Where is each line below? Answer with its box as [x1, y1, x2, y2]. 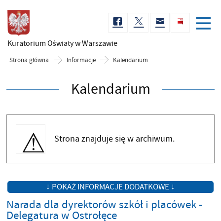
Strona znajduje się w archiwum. [54, 133, 175, 145]
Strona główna [9, 56, 49, 64]
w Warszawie [75, 38, 117, 48]
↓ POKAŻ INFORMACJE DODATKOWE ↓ [46, 182, 175, 193]
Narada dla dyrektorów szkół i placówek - [6, 197, 202, 213]
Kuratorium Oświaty [7, 38, 75, 48]
